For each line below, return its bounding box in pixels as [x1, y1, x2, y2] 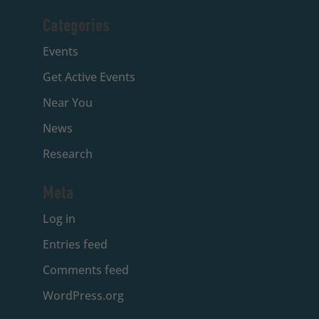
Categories [42, 14, 110, 36]
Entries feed [42, 236, 108, 252]
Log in [42, 210, 75, 226]
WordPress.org [42, 287, 124, 303]
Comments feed [42, 261, 129, 278]
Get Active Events [42, 68, 135, 85]
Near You [42, 94, 93, 110]
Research [42, 145, 93, 162]
